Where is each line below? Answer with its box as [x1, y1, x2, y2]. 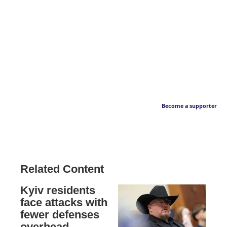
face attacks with [20, 196, 107, 209]
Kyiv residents [20, 183, 95, 197]
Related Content [20, 162, 104, 175]
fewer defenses [20, 208, 99, 221]
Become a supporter [162, 102, 217, 109]
